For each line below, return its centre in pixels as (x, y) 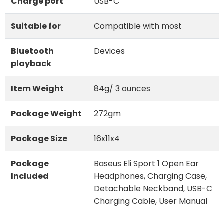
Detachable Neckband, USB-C (153, 188)
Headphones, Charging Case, (150, 176)
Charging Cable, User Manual (151, 201)
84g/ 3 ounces (122, 88)
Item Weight (37, 88)
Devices (109, 51)
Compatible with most (138, 26)
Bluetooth (32, 51)
